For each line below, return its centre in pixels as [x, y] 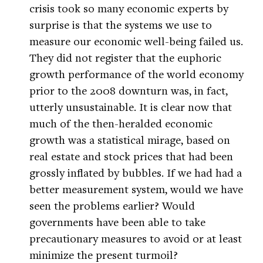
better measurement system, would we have [136, 189]
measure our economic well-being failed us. [136, 41]
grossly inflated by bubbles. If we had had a [136, 173]
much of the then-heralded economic [121, 123]
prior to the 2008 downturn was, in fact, [129, 90]
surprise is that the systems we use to [121, 25]
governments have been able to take [117, 222]
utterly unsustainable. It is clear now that [131, 107]
